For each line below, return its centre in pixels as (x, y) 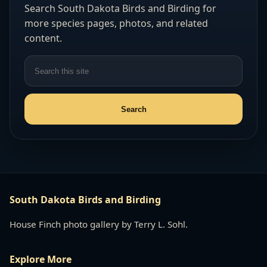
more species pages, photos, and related (116, 24)
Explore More (41, 259)
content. (43, 38)
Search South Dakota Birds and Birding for (120, 9)
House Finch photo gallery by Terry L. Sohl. (99, 224)
